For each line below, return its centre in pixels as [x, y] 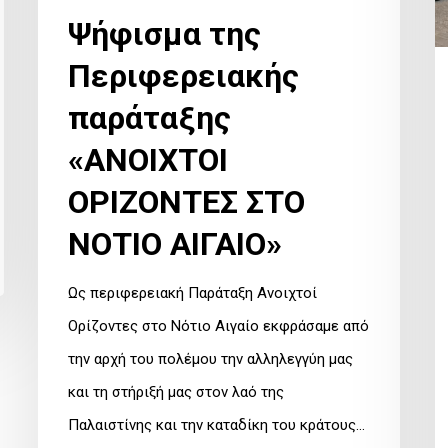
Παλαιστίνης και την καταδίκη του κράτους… [216, 424]
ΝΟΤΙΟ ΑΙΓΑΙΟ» [175, 243]
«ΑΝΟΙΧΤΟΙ [148, 159]
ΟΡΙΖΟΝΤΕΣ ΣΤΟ [186, 201]
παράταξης [149, 117]
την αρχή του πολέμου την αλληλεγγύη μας [210, 358]
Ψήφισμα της [164, 33]
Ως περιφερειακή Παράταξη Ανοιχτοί [192, 292]
